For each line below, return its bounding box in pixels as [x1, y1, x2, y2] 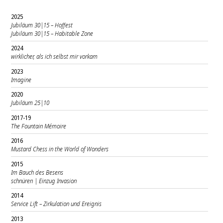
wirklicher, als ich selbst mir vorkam [11, 52, 98, 61]
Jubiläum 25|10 [11, 99, 50, 108]
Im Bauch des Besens [11, 168, 64, 177]
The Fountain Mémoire [11, 121, 67, 130]
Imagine [11, 75, 32, 84]
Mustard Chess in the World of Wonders [11, 145, 109, 154]
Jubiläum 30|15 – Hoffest [11, 20, 73, 29]
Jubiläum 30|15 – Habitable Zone [11, 29, 94, 38]
